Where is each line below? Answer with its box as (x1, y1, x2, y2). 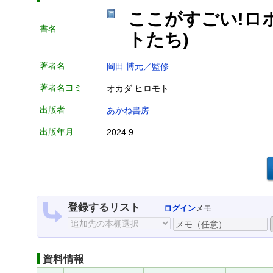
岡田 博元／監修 (107, 62, 169, 71)
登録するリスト (68, 201, 140, 213)
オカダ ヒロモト (107, 83, 169, 93)
